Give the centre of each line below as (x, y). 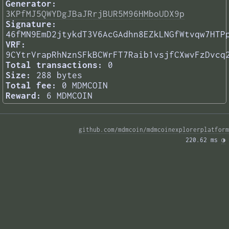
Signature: (31, 24)
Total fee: (31, 86)
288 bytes (59, 75)
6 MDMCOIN (70, 96)
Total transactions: (54, 65)
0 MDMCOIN (85, 86)
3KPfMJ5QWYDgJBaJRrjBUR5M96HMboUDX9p (95, 14)
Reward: (24, 96)
